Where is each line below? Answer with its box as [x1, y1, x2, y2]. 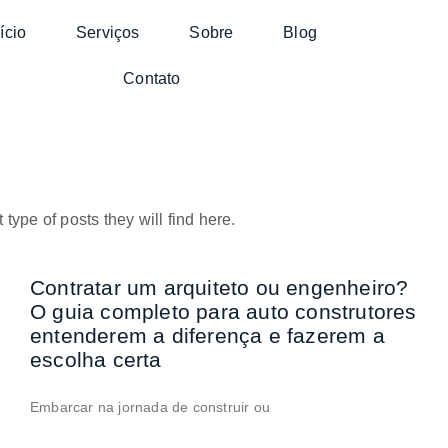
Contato [123, 70, 181, 87]
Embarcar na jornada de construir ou [30, 399, 270, 415]
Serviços [75, 24, 140, 41]
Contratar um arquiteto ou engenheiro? [30, 276, 409, 299]
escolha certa [30, 348, 162, 371]
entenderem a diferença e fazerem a [30, 324, 385, 347]
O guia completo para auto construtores [30, 300, 417, 323]
